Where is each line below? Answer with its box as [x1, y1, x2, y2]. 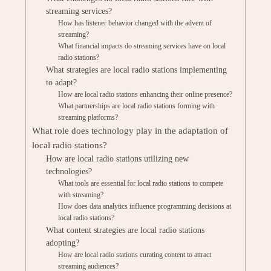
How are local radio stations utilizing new [45, 154, 189, 163]
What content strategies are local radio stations [45, 226, 204, 235]
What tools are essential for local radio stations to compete [58, 179, 224, 188]
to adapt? [45, 78, 77, 87]
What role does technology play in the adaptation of [32, 125, 228, 135]
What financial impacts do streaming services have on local [58, 42, 226, 50]
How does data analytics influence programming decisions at [58, 202, 232, 211]
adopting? [45, 238, 79, 247]
